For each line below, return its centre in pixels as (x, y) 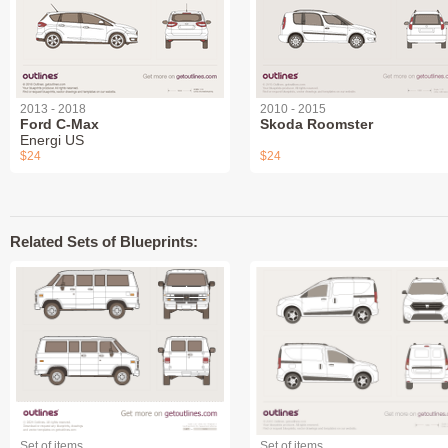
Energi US (52, 139)
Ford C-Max (59, 123)
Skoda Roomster (316, 123)
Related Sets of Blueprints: (104, 241)
